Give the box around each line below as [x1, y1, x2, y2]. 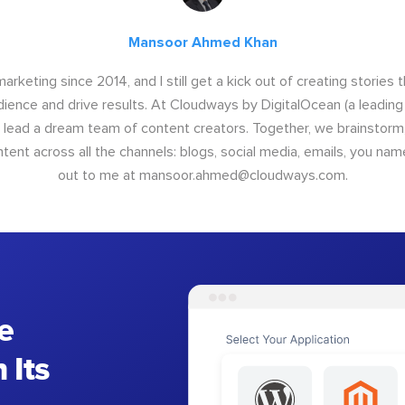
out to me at [57, 168, 139, 183]
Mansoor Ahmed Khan [127, 35, 278, 50]
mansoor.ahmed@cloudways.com [138, 168, 345, 183]
